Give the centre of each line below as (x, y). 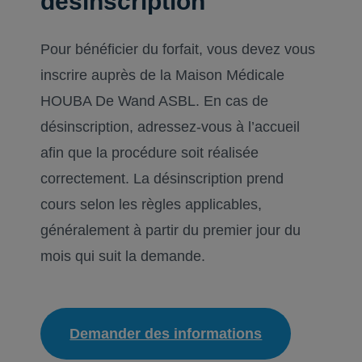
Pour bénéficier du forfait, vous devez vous (178, 49)
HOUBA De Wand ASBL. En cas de (155, 101)
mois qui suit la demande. (123, 256)
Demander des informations (166, 334)
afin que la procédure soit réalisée (150, 153)
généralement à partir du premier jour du (171, 230)
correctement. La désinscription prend (162, 179)
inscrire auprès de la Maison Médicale (163, 75)
